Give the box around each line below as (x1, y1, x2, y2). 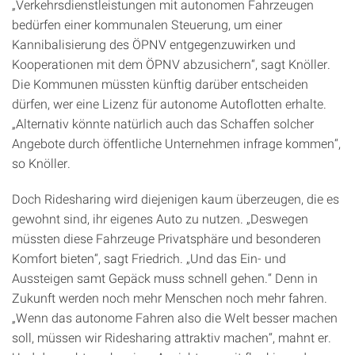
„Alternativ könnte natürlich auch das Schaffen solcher (12, 114, 314, 132)
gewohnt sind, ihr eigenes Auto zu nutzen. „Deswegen (12, 209, 308, 227)
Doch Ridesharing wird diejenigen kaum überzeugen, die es (12, 189, 339, 207)
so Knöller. (12, 154, 71, 171)
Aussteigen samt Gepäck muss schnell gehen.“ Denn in (12, 269, 318, 286)
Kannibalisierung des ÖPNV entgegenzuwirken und (12, 35, 296, 52)
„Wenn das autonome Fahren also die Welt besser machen (12, 308, 338, 326)
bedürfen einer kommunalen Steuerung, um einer (12, 15, 282, 32)
